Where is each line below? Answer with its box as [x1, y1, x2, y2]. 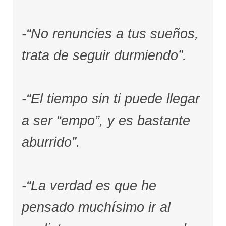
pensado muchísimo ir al [21, 199, 171, 215]
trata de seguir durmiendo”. [21, 47, 187, 63]
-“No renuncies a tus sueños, [21, 26, 199, 41]
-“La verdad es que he [21, 178, 156, 193]
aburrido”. [21, 134, 80, 150]
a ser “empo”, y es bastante [21, 112, 190, 128]
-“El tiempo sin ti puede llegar [21, 91, 200, 106]
